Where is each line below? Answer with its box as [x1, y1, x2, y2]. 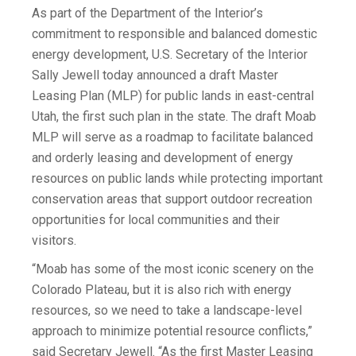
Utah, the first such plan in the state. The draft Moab [32, 109, 316, 125]
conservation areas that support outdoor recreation [32, 192, 312, 207]
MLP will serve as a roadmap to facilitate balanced [32, 130, 313, 145]
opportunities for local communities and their [32, 212, 280, 228]
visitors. [32, 233, 76, 249]
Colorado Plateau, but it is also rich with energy [32, 282, 292, 298]
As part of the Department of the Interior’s [32, 6, 263, 21]
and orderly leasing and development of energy [32, 150, 293, 166]
